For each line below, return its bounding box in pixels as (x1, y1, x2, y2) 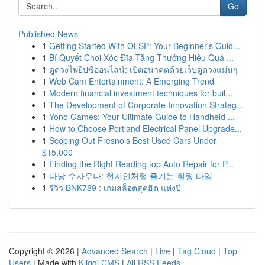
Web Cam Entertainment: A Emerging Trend (49, 75, 214, 87)
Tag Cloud (177, 245, 216, 257)
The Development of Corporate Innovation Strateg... (49, 99, 244, 111)
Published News (18, 28, 78, 40)
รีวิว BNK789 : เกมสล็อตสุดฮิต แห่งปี (49, 182, 181, 193)
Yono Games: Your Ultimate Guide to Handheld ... (49, 111, 235, 122)
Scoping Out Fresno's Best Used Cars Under (49, 134, 216, 146)
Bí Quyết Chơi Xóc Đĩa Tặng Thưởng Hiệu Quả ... (49, 51, 234, 63)
